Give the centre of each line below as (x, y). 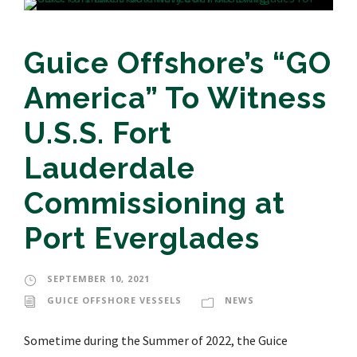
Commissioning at (155, 204)
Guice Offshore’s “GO (178, 63)
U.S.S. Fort (98, 133)
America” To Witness (175, 98)
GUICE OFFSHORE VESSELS (114, 300)
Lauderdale (110, 169)
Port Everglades (142, 239)
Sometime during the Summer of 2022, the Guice (156, 341)
